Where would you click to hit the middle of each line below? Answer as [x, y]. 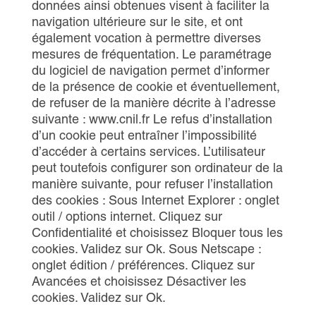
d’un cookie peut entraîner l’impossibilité [144, 135]
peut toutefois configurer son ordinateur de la [157, 168]
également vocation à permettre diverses [146, 38]
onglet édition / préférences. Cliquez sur [143, 265]
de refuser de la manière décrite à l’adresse [153, 103]
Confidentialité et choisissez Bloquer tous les [157, 232]
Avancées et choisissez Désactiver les [139, 281]
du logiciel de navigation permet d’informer [150, 70]
